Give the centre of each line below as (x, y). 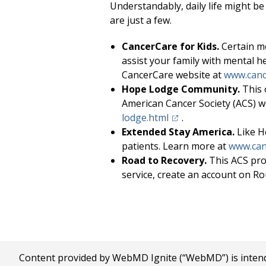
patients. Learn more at (175, 146)
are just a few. (141, 20)
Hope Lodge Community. (181, 89)
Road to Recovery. (164, 160)
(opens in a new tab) (213, 117)
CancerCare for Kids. (170, 46)
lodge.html (145, 118)
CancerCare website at (173, 75)
